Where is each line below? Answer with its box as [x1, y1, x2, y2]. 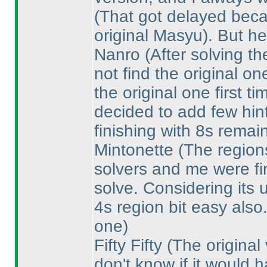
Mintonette [94, 141, 178, 159]
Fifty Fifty [94, 236, 167, 254]
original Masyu [94, 26, 203, 45]
